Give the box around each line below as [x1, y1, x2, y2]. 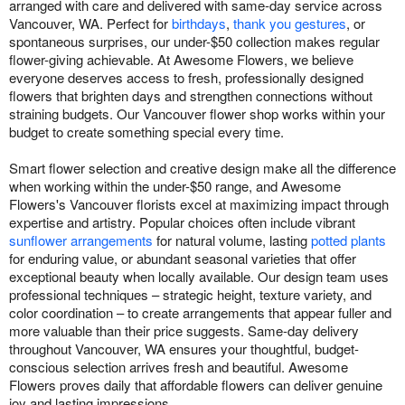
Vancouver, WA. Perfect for [9, 13, 172, 33]
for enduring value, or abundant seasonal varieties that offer [9, 248, 356, 268]
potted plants [311, 230, 386, 250]
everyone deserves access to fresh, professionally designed [9, 67, 363, 87]
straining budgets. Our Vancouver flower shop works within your [9, 103, 385, 123]
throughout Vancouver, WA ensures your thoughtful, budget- [9, 338, 359, 358]
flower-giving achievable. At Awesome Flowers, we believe [9, 49, 353, 69]
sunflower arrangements [9, 230, 153, 250]
